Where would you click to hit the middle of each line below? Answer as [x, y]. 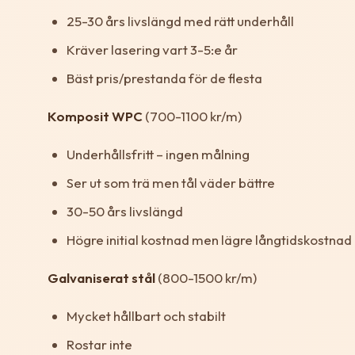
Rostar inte [99, 344]
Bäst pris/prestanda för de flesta [164, 78]
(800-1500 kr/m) [206, 277]
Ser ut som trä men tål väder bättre [171, 182]
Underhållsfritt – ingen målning [158, 154]
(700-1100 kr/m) [192, 116]
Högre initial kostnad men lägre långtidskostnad [209, 239]
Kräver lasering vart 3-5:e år [152, 49]
